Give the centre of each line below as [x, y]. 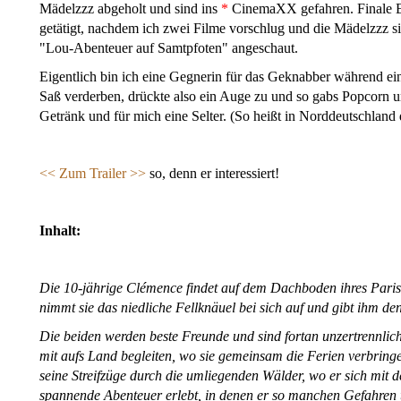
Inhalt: [60, 231]
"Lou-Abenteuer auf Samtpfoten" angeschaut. [169, 48]
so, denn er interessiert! [214, 174]
